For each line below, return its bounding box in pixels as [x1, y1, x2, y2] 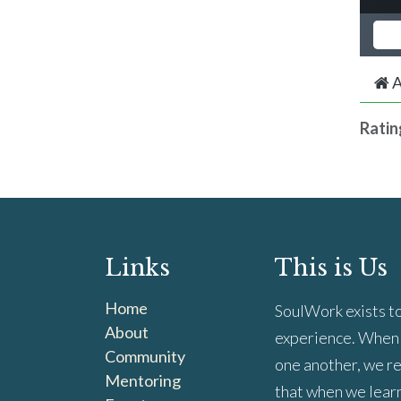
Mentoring [105, 371, 181, 390]
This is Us [275, 254, 388, 282]
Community [105, 346, 185, 366]
